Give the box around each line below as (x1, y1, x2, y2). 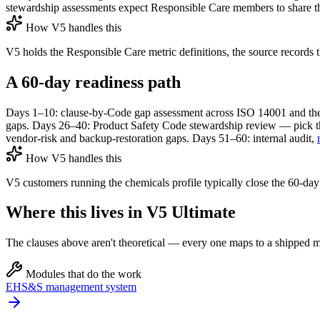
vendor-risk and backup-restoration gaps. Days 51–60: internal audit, (6, 131, 317, 144)
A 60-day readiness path (6, 72, 181, 91)
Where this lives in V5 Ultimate (6, 203, 236, 222)
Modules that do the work (23, 268, 141, 281)
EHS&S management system (6, 281, 136, 294)
